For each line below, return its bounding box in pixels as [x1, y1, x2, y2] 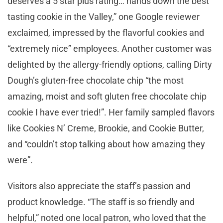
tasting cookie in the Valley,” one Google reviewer [7, 11, 200, 22]
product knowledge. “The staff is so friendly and [7, 196, 195, 207]
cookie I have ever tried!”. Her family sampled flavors [7, 107, 215, 117]
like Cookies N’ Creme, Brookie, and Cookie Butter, [7, 122, 204, 133]
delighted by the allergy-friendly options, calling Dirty [7, 59, 212, 70]
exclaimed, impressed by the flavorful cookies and [7, 27, 204, 38]
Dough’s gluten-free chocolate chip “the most [7, 75, 184, 86]
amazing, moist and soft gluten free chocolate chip [7, 91, 207, 102]
